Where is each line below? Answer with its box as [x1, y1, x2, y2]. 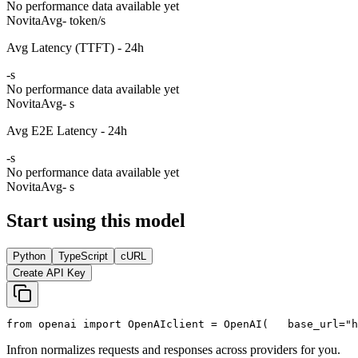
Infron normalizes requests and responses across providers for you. [6, 342, 340, 356]
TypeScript [58, 249, 108, 262]
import [83, 317, 121, 330]
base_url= [268, 317, 345, 330]
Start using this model [6, 209, 185, 231]
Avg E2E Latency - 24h [6, 123, 127, 137]
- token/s [62, 13, 105, 27]
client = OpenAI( [166, 317, 268, 330]
